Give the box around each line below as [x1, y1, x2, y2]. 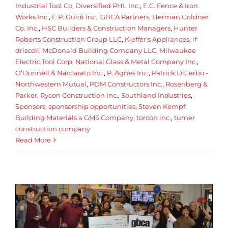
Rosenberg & [165, 79, 208, 88]
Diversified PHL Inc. [75, 1, 140, 10]
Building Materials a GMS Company [15, 113, 133, 122]
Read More [15, 135, 51, 144]
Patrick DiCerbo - [152, 68, 208, 77]
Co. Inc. [15, 23, 39, 32]
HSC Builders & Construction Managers [42, 23, 170, 32]
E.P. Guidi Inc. [52, 12, 97, 21]
